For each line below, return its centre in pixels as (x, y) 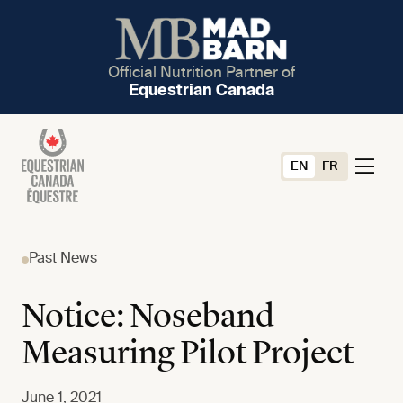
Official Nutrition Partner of (201, 73)
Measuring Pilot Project (188, 355)
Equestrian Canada (201, 91)
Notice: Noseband (148, 318)
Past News (63, 260)
